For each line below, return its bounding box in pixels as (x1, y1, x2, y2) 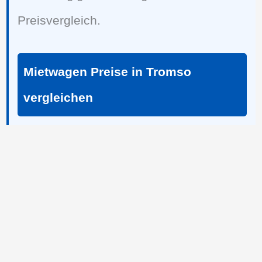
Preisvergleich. (18, 13, 101, 27)
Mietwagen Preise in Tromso (23, 64, 192, 78)
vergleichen (23, 90, 94, 104)
